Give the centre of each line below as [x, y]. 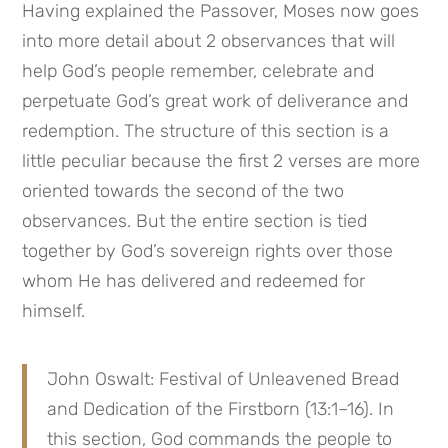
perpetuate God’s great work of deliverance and [215, 101]
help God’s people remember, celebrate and [198, 71]
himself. [54, 311]
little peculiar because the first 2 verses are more [221, 161]
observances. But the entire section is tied [195, 221]
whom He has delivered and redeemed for [194, 281]
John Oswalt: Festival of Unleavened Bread [223, 379]
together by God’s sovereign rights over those [208, 251]
